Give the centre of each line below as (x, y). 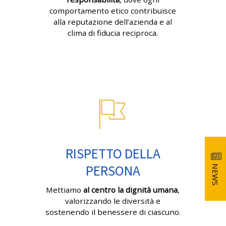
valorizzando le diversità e (113, 201)
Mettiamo (65, 190)
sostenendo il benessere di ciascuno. (113, 212)
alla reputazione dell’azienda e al (113, 22)
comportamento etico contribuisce (113, 11)
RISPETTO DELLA (113, 154)
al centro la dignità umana (131, 190)
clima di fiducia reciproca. (113, 33)
